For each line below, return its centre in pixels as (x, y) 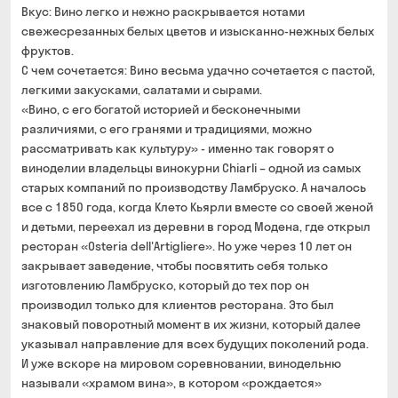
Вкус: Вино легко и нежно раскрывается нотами (163, 12)
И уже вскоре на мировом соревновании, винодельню (181, 363)
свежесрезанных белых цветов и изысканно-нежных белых (198, 31)
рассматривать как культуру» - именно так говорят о (178, 148)
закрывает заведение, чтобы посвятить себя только (175, 266)
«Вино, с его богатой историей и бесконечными (161, 109)
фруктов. (48, 51)
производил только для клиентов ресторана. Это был (178, 305)
